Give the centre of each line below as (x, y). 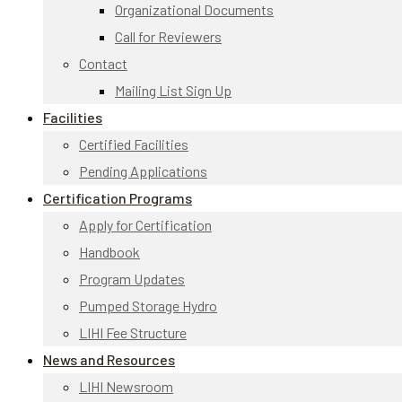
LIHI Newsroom (126, 386)
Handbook (109, 252)
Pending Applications (143, 171)
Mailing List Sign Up (173, 90)
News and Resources (109, 359)
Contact (103, 63)
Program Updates (132, 279)
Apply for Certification (145, 225)
